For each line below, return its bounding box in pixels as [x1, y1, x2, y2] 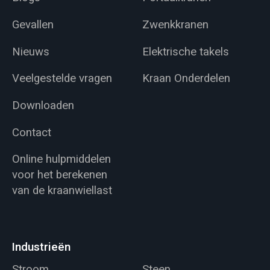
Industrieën [11, 238, 71, 256]
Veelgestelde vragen [11, 70, 112, 87]
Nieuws [11, 43, 49, 60]
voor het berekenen [11, 166, 107, 184]
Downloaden [11, 97, 74, 115]
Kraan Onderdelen [142, 70, 231, 87]
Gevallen [11, 16, 54, 34]
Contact [11, 124, 51, 141]
